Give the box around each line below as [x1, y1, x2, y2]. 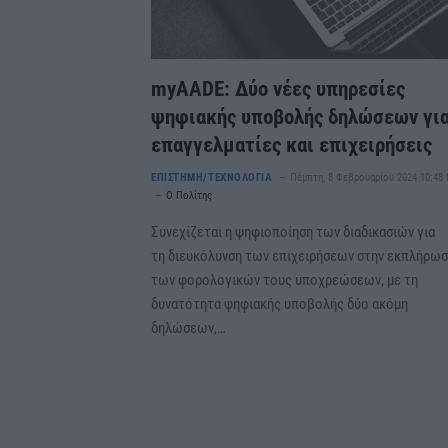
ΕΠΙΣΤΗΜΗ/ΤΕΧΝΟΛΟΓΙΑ [151, 170, 273, 184]
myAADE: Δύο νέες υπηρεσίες [151, 76, 405, 101]
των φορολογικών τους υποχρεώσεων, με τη [151, 270, 418, 289]
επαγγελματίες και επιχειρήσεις [151, 132, 432, 157]
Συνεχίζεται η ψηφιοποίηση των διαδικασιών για [151, 222, 435, 241]
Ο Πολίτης [166, 188, 212, 202]
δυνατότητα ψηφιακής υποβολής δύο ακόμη [151, 294, 408, 313]
